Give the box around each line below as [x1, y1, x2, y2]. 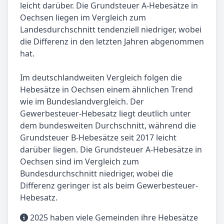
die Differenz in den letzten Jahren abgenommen [20, 36, 204, 47]
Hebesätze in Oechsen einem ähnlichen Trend [20, 84, 193, 95]
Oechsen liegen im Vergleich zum [20, 12, 146, 23]
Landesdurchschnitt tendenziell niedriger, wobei [20, 24, 201, 35]
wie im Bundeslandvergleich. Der [20, 96, 144, 107]
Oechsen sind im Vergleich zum [20, 156, 139, 167]
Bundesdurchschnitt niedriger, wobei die [20, 168, 173, 179]
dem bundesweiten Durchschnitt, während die [20, 120, 196, 131]
